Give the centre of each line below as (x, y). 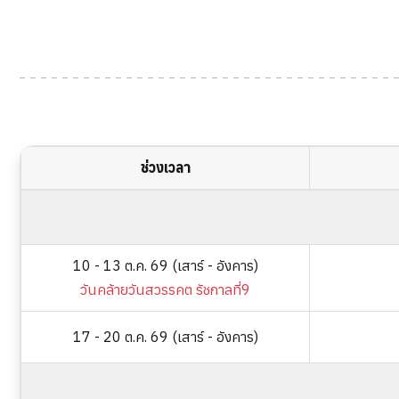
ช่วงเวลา (165, 167)
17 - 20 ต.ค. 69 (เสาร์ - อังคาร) (165, 337)
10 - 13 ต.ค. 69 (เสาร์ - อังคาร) (165, 265)
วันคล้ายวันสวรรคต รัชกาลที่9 (165, 289)
